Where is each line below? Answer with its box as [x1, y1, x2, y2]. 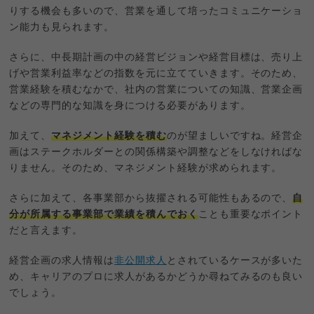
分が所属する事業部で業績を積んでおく [9, 209, 198, 219]
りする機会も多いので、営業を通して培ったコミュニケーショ [9, 6, 303, 16]
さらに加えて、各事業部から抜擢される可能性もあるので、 [9, 193, 293, 203]
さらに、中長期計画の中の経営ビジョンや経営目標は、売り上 [9, 52, 303, 62]
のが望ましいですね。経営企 [166, 130, 303, 141]
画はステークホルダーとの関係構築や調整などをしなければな [9, 146, 303, 157]
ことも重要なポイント [198, 209, 303, 219]
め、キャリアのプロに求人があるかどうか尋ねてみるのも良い [9, 271, 303, 282]
